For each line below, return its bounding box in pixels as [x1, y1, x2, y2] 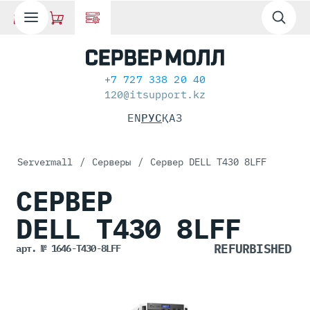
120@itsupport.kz [104, 88, 206, 101]
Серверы [92, 156, 131, 168]
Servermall [17, 156, 73, 168]
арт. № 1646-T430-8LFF [16, 242, 121, 255]
